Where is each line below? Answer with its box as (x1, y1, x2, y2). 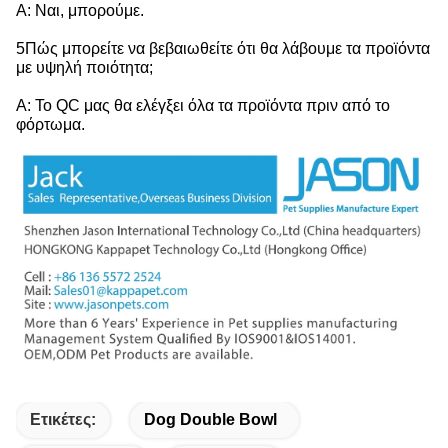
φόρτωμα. (16, 115, 85, 133)
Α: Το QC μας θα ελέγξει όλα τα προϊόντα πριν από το (16, 96, 390, 114)
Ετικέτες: (30, 410, 96, 428)
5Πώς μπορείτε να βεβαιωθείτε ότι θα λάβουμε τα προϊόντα (16, 39, 430, 57)
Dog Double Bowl (144, 410, 277, 428)
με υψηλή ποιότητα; (16, 58, 153, 76)
